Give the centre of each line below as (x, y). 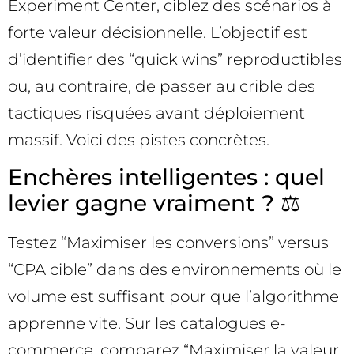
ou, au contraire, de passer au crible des (162, 87)
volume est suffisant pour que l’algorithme (173, 297)
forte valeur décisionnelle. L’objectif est (158, 33)
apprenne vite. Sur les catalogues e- (147, 324)
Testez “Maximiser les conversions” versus (168, 243)
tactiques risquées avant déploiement (156, 113)
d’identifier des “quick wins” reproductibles (175, 60)
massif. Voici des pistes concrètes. (139, 140)
